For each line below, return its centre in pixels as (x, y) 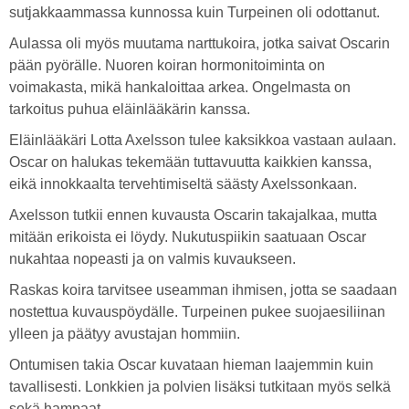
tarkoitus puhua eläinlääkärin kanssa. (130, 109)
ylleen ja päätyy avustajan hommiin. (125, 334)
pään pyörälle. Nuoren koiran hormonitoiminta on (167, 65)
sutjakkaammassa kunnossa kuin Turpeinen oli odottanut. (194, 12)
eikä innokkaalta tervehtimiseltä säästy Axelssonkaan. (183, 184)
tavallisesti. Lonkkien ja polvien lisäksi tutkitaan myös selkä (200, 387)
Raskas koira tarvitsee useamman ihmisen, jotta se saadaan (203, 290)
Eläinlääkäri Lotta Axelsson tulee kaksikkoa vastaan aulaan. (203, 140)
